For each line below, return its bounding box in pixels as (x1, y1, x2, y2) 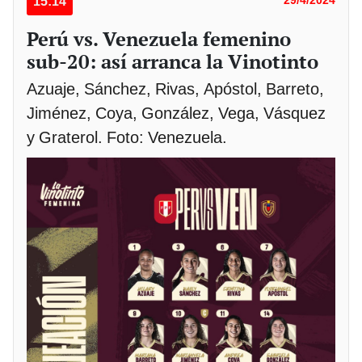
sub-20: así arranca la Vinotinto (27, 48, 318, 74)
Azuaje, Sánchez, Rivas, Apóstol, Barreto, (27, 78, 324, 99)
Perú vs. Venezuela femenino (27, 25, 291, 52)
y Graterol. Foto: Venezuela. (27, 127, 227, 147)
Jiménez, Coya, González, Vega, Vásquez (27, 103, 326, 123)
